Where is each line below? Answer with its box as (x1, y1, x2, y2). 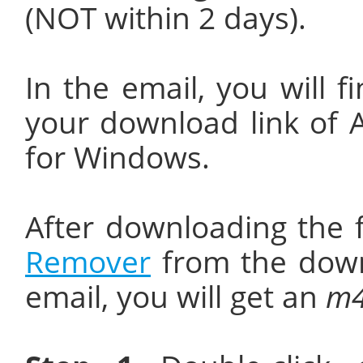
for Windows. (25, 137, 210, 177)
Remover (25, 241, 151, 282)
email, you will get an (25, 276, 326, 317)
